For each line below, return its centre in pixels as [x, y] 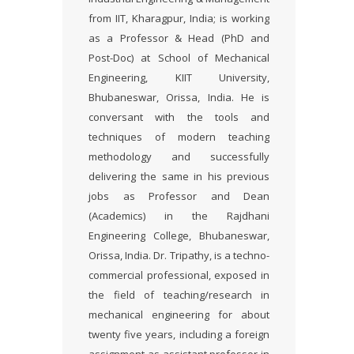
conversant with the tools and [179, 117]
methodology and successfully [179, 156]
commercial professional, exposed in [179, 275]
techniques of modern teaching [179, 137]
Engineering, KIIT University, [179, 77]
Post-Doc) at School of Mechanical [179, 58]
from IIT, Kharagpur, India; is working [179, 18]
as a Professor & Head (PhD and [179, 38]
